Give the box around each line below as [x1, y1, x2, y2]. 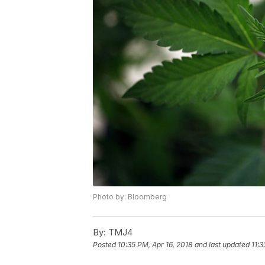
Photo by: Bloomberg [93, 192, 167, 202]
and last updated [195, 240, 250, 250]
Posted [93, 240, 118, 250]
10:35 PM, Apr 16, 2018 [118, 240, 192, 250]
